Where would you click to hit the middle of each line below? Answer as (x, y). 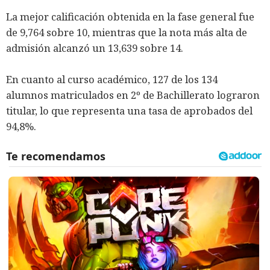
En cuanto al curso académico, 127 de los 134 (112, 80)
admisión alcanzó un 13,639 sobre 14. (95, 48)
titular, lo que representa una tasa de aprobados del (129, 111)
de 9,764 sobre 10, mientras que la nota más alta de (127, 33)
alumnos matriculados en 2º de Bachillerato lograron (133, 95)
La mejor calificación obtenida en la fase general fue (130, 17)
